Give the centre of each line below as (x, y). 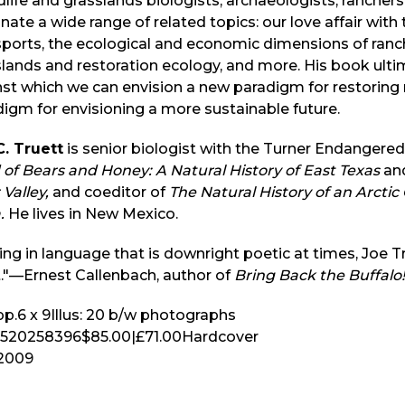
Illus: (68, 315)
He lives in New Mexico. (91, 213)
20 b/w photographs (161, 315)
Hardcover (220, 336)
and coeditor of (109, 192)
